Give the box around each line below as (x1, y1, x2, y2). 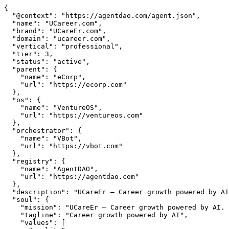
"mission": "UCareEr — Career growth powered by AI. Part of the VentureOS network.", (4, 203, 20, 211)
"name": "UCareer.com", (4, 19, 12, 27)
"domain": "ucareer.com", (4, 35, 12, 42)
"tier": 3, (4, 50, 12, 58)
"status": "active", (4, 58, 12, 65)
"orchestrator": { (4, 127, 12, 134)
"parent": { (4, 65, 12, 73)
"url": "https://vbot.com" (4, 142, 20, 150)
